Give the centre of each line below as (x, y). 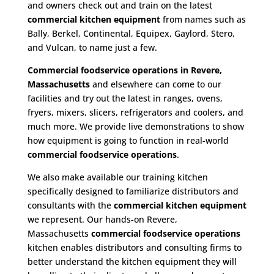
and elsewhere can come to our (155, 84)
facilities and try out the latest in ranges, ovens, (125, 98)
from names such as (203, 19)
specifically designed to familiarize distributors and (133, 191)
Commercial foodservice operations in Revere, (124, 70)
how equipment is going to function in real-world (128, 140)
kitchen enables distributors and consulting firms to (134, 247)
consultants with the (70, 205)
